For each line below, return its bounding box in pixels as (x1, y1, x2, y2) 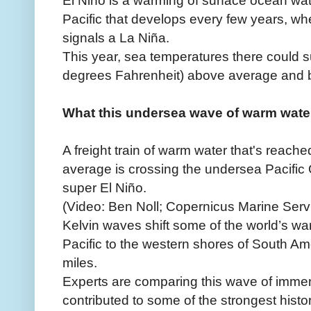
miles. (62, 254, 97, 270)
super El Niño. (62, 179, 146, 195)
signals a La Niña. (62, 29, 169, 45)
